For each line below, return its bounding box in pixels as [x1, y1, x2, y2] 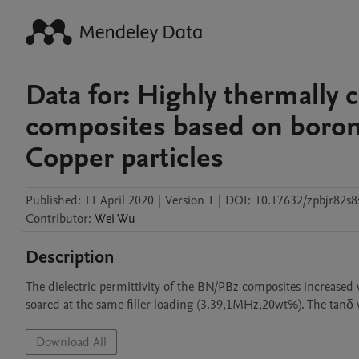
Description [26, 245, 115, 269]
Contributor [26, 210, 88, 228]
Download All [36, 333, 107, 351]
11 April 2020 [84, 192, 154, 209]
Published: [26, 192, 81, 209]
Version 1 [165, 192, 214, 209]
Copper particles [26, 139, 224, 177]
